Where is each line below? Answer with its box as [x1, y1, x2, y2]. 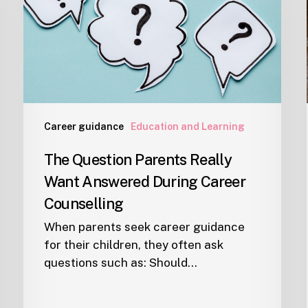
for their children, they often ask [43, 238, 223, 252]
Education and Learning [130, 121, 245, 133]
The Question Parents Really [43, 151, 232, 169]
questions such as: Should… [43, 256, 197, 270]
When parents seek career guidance [43, 220, 245, 234]
